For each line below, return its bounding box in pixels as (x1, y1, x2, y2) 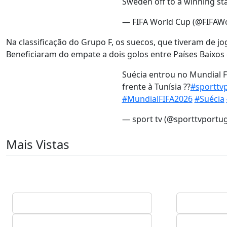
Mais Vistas (6, 136, 69, 153)
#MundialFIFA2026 (122, 93, 193, 104)
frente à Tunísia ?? (122, 81, 191, 92)
